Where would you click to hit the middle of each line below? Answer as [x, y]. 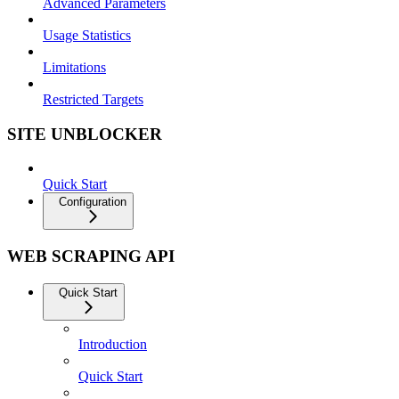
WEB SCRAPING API [91, 256]
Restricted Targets [93, 99]
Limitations [74, 67]
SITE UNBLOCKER [85, 134]
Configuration [93, 202]
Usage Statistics [87, 35]
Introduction [113, 344]
